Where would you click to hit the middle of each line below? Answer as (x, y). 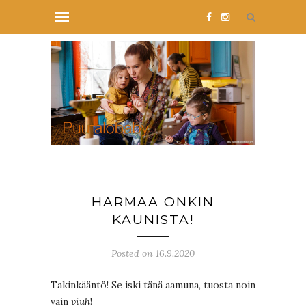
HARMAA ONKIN (153, 202)
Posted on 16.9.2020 (153, 254)
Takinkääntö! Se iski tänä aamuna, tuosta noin (153, 285)
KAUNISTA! (153, 220)
